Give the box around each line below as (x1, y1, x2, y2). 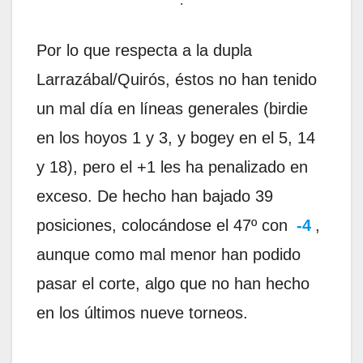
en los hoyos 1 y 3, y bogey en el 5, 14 (36, 129, 315, 147)
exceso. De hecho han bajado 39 (36, 187, 273, 206)
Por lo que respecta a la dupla (36, 41, 252, 60)
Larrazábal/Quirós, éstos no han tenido (36, 70, 317, 89)
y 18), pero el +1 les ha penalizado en (36, 158, 308, 177)
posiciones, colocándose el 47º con (36, 216, 293, 235)
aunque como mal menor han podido (36, 246, 301, 264)
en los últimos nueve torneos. (36, 304, 248, 322)
